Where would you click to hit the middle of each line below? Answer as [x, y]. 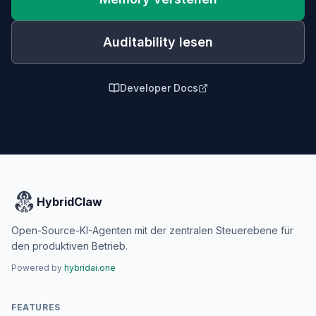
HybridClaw [69, 202]
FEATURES [36, 307]
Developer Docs [159, 88]
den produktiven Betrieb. [69, 246]
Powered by [38, 268]
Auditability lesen [158, 42]
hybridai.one [90, 268]
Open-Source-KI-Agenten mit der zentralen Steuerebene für [152, 230]
